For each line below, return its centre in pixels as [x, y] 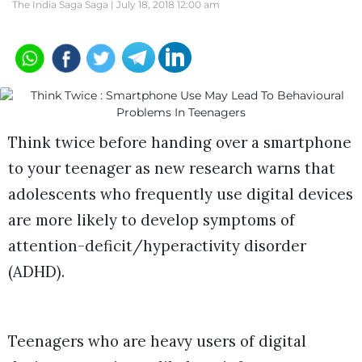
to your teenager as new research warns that [172, 168]
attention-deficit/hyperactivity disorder [157, 246]
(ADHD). [36, 271]
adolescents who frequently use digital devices [181, 194]
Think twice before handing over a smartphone [180, 142]
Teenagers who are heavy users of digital [157, 341]
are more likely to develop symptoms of [152, 220]
